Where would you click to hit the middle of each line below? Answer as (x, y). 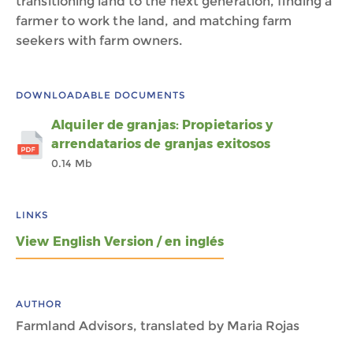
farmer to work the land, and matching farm (154, 21)
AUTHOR (39, 304)
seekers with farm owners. (99, 41)
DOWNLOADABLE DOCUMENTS (101, 95)
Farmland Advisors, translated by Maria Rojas (158, 326)
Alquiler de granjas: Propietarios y (162, 125)
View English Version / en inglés (120, 242)
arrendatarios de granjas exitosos (161, 144)
